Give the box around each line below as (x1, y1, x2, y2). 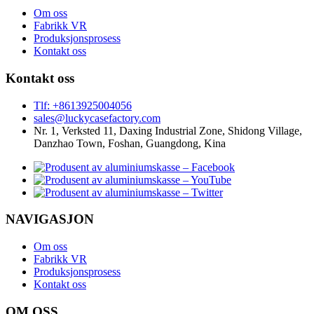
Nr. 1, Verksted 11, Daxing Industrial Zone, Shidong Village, (34, 124, 302, 137)
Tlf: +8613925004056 (34, 99, 132, 111)
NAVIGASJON (6, 212, 94, 227)
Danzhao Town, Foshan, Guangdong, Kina (34, 137, 226, 149)
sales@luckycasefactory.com (34, 111, 161, 124)
